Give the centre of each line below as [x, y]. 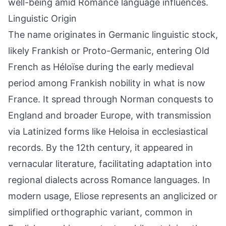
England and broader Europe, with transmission [110, 115]
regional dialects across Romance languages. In [109, 180]
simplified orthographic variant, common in [100, 212]
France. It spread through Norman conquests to [111, 99]
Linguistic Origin [42, 18]
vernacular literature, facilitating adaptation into [110, 164]
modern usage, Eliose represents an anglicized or [113, 196]
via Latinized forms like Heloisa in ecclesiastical [108, 131]
